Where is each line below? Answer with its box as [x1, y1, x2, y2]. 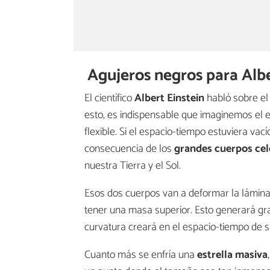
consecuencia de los [84, 140, 174, 159]
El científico [84, 89, 134, 108]
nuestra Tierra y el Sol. [84, 157, 181, 175]
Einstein [167, 89, 204, 108]
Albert [134, 89, 165, 108]
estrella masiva [197, 246, 268, 265]
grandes [174, 140, 212, 159]
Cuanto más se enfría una [84, 246, 197, 265]
